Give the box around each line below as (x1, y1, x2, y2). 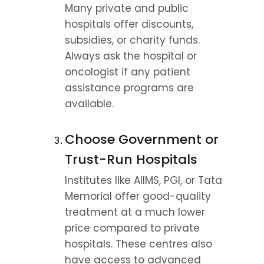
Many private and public (65, 1, 189, 15)
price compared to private (65, 221, 200, 235)
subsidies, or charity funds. (65, 33, 200, 47)
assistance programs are (65, 81, 194, 95)
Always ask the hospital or (65, 49, 197, 63)
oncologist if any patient (65, 65, 190, 79)
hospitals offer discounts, (65, 17, 193, 31)
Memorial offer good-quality (65, 189, 211, 203)
